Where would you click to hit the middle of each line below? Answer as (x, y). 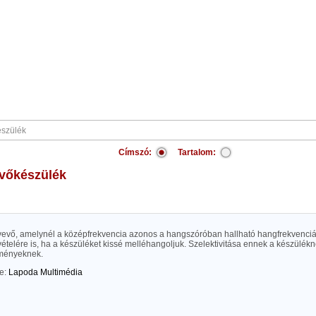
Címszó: (135, 152)
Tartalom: (197, 152)
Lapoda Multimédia (45, 272)
